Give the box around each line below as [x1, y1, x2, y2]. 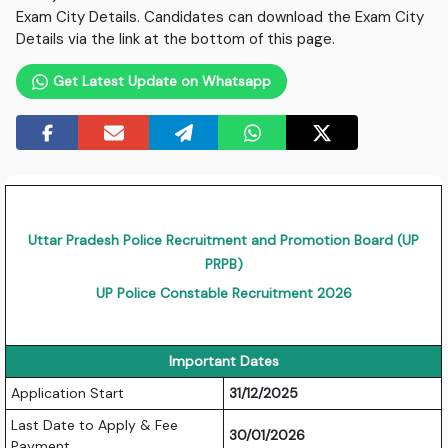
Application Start [11, 384, 125, 403]
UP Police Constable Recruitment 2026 [95, 284, 352, 303]
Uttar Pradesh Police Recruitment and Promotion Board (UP [28, 231, 420, 250]
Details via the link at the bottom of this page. [16, 29, 336, 50]
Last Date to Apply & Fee [11, 416, 179, 435]
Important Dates [168, 352, 279, 371]
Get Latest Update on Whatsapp [48, 72, 271, 91]
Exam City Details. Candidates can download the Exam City [16, 7, 425, 28]
